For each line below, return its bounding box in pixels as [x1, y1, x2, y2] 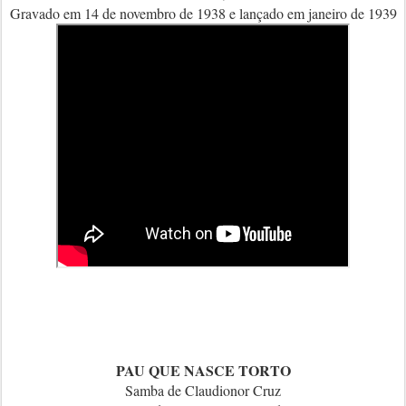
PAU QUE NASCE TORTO [115, 360, 291, 381]
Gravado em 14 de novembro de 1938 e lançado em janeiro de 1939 [9, 4, 397, 23]
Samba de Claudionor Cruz [125, 381, 281, 400]
